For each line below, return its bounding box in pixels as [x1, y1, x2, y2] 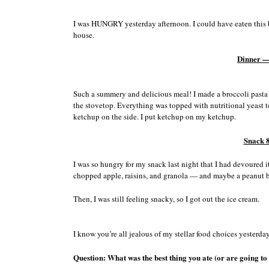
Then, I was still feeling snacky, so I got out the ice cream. [73, 193, 259, 204]
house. [73, 29, 94, 40]
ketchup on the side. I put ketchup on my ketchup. [73, 110, 236, 122]
